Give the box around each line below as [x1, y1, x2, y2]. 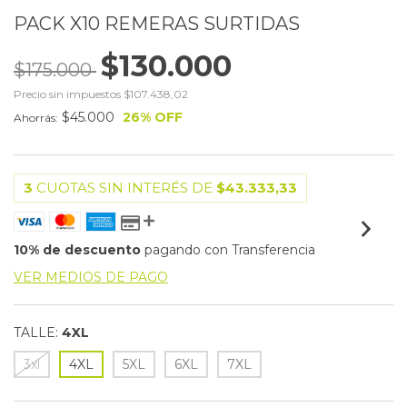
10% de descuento [14, 242, 141, 258]
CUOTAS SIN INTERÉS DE [36, 179, 216, 196]
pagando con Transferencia [141, 242, 315, 258]
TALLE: [14, 324, 58, 341]
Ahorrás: [14, 111, 58, 124]
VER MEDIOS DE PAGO [14, 269, 168, 285]
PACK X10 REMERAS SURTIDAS [14, 13, 300, 35]
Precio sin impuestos [14, 87, 124, 101]
